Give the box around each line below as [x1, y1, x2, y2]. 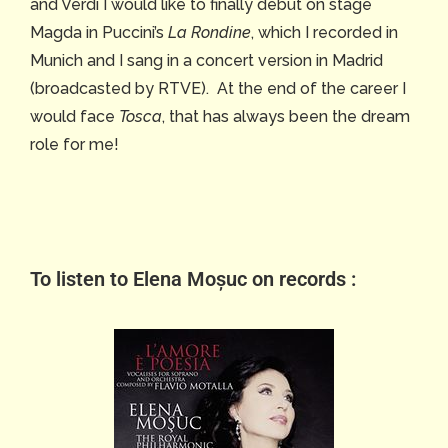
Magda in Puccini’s [30, 22, 168, 42]
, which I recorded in [251, 22, 398, 42]
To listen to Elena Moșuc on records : [30, 266, 356, 291]
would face [30, 106, 119, 126]
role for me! [30, 134, 119, 154]
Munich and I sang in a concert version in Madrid [30, 50, 383, 70]
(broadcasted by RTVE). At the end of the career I [30, 78, 406, 98]
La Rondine [168, 22, 251, 42]
